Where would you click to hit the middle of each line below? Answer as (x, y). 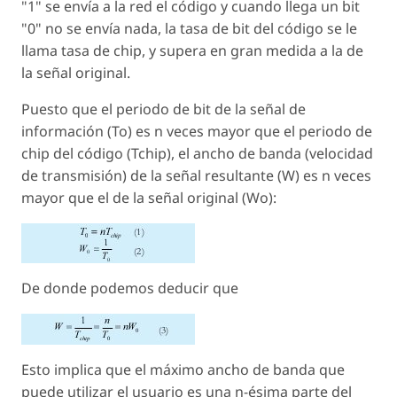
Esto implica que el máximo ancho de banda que (183, 370)
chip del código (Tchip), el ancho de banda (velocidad (197, 154)
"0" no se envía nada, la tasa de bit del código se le (189, 29)
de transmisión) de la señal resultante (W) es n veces (196, 176)
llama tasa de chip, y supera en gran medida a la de (192, 51)
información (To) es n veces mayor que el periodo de (197, 132)
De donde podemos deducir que (130, 288)
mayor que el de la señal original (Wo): (149, 198)
